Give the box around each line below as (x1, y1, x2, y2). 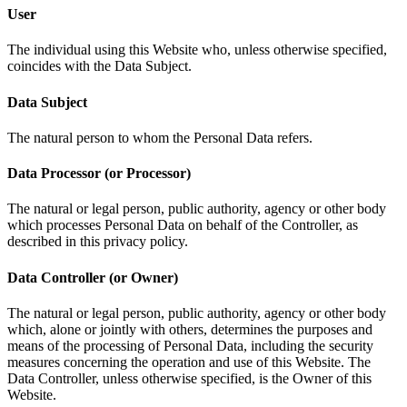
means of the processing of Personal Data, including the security (7, 338, 373, 354)
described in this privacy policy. (7, 233, 188, 250)
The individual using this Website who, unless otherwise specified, (7, 42, 387, 58)
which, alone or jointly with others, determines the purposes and (7, 322, 372, 338)
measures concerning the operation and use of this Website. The (7, 354, 371, 371)
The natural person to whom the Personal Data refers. (7, 129, 313, 145)
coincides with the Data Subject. (7, 58, 192, 74)
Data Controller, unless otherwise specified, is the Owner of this (7, 371, 372, 387)
